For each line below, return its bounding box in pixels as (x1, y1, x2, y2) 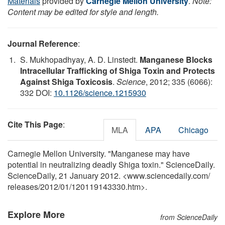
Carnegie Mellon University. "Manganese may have (8, 147, 190, 159)
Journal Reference (8, 37, 78, 49)
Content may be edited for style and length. (8, 6, 159, 18)
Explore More (8, 207, 65, 221)
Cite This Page (8, 118, 63, 130)
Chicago (178, 124, 208, 136)
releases (8, 180, 38, 192)
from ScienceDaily (160, 211, 217, 222)
